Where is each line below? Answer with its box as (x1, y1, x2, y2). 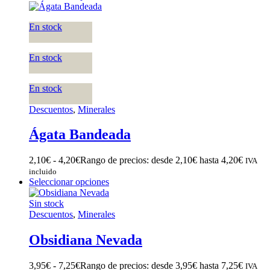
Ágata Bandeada (29, 127, 131, 143)
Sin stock (29, 198, 64, 209)
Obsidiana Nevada (29, 232, 142, 248)
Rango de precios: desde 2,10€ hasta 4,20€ (80, 155, 243, 166)
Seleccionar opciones (29, 177, 109, 187)
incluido (29, 167, 57, 177)
